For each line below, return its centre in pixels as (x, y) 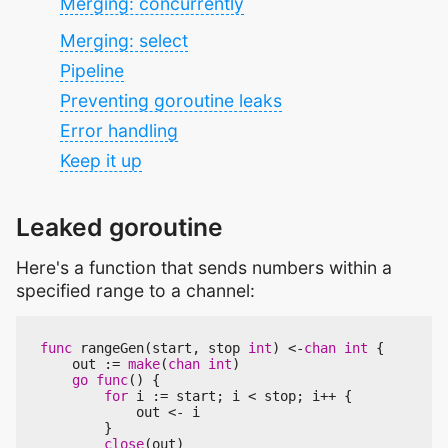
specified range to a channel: (135, 291)
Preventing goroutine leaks (171, 101)
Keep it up (101, 161)
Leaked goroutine (119, 227)
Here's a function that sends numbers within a (204, 268)
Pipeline (92, 71)
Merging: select (124, 41)
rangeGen (112, 348)
